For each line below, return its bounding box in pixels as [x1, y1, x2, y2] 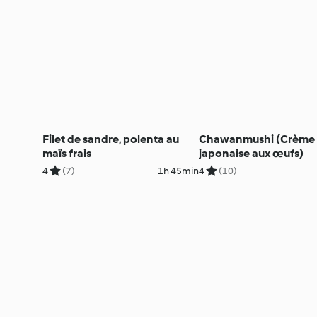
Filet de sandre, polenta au [42, 132, 179, 146]
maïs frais [42, 146, 91, 160]
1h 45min [157, 164, 199, 177]
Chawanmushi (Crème [198, 132, 315, 146]
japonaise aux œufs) [198, 146, 304, 160]
